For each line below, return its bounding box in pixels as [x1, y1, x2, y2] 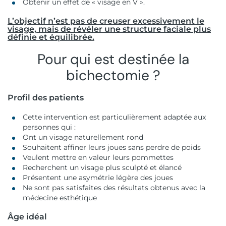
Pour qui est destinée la [37, 49, 189, 69]
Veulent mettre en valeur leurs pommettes [23, 152, 174, 162]
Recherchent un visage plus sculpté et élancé [23, 162, 182, 172]
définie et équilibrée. [8, 32, 94, 42]
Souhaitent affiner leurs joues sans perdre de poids [23, 142, 201, 152]
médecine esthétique [23, 193, 97, 202]
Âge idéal [8, 211, 47, 221]
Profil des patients [8, 92, 84, 102]
